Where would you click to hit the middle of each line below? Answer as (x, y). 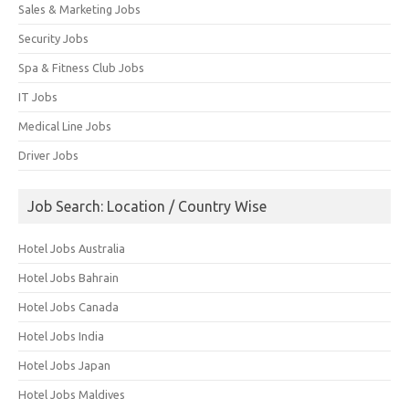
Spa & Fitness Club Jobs (81, 67)
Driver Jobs (48, 155)
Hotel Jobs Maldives (72, 394)
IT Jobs (38, 96)
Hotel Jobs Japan (64, 365)
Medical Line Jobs (65, 126)
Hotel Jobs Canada (68, 306)
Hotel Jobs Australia (72, 248)
